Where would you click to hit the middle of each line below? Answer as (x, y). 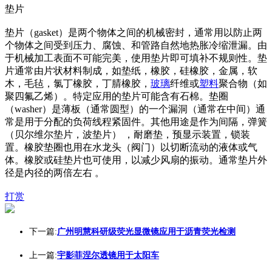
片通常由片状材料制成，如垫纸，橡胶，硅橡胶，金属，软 (131, 71)
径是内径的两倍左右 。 (55, 173)
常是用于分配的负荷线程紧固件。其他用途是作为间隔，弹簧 (136, 122)
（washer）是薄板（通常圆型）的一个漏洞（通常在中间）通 (135, 109)
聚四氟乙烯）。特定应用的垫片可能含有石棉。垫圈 (117, 96)
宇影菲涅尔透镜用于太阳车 (108, 255)
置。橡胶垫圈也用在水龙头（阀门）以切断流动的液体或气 (131, 147)
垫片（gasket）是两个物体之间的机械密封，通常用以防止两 (134, 32)
